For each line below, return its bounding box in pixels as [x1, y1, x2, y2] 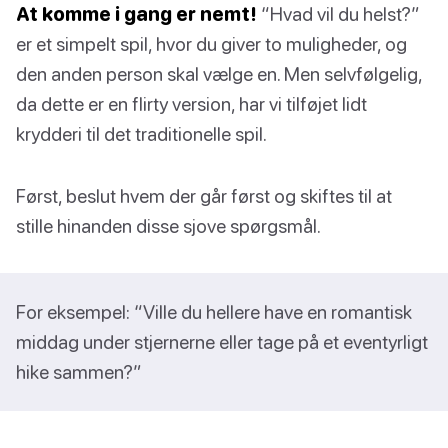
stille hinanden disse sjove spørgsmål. [16, 214, 321, 238]
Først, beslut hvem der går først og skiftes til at [16, 184, 392, 208]
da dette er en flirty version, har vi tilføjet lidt [16, 92, 367, 116]
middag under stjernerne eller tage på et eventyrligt [16, 330, 428, 354]
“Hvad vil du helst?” [257, 2, 420, 26]
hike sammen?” [16, 360, 142, 384]
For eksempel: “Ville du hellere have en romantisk [16, 300, 412, 324]
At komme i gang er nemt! [16, 2, 257, 26]
